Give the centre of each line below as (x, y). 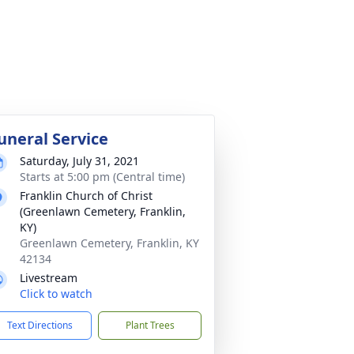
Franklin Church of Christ (86, 196)
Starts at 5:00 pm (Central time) (102, 177)
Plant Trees (150, 325)
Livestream (49, 278)
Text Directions (40, 325)
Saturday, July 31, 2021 (79, 161)
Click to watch (56, 294)
